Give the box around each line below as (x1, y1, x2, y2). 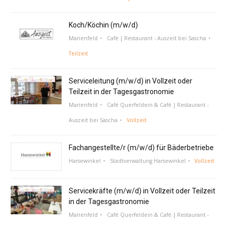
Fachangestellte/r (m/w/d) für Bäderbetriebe (69, 143, 214, 152)
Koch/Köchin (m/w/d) (69, 20, 138, 29)
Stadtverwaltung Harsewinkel (109, 157, 186, 164)
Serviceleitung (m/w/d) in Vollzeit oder (69, 76, 193, 85)
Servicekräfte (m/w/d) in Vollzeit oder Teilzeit (69, 186, 216, 195)
